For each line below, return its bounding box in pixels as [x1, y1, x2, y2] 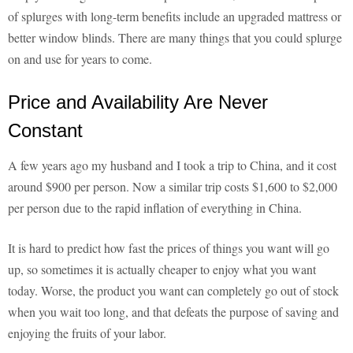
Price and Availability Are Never [8, 91, 268, 113]
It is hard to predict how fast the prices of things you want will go [8, 240, 329, 257]
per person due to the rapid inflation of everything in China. [8, 199, 302, 217]
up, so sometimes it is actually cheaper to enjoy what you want [8, 261, 316, 278]
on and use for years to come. [8, 50, 152, 68]
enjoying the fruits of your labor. [8, 325, 166, 342]
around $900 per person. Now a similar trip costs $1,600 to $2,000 [8, 178, 337, 195]
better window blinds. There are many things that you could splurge [8, 29, 342, 46]
